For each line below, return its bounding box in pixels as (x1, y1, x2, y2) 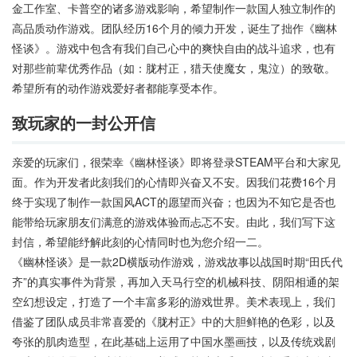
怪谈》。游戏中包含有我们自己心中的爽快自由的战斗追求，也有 (12, 40, 335, 57)
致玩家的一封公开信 (12, 111, 155, 135)
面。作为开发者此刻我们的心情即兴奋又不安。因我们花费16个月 (12, 174, 337, 190)
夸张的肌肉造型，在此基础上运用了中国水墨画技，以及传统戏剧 (12, 333, 335, 350)
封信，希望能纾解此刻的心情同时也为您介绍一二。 (12, 233, 269, 250)
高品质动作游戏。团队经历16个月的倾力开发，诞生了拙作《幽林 (12, 20, 337, 37)
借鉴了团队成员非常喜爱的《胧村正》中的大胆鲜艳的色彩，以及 (12, 313, 335, 330)
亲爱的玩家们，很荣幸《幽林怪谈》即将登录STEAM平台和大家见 (12, 154, 340, 171)
